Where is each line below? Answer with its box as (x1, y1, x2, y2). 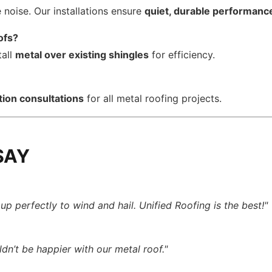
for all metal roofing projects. (84, 92, 222, 104)
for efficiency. (149, 49, 216, 61)
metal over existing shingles (15, 49, 149, 61)
